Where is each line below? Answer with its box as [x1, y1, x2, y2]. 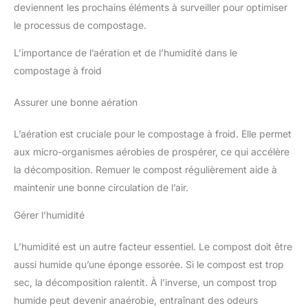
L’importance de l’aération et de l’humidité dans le [14, 47, 237, 59]
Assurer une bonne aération [14, 96, 137, 109]
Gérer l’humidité [14, 209, 85, 221]
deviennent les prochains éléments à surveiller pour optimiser [14, 1, 287, 14]
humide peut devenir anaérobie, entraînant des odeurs [14, 294, 258, 307]
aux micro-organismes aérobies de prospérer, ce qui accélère [14, 146, 289, 158]
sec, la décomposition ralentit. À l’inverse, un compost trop [14, 276, 277, 289]
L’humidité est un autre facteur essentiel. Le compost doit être [14, 241, 292, 253]
